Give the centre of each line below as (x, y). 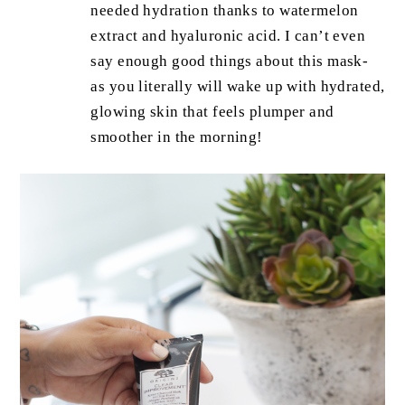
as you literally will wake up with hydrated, (238, 87)
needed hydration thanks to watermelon (225, 11)
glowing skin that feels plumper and (212, 112)
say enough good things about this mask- (230, 61)
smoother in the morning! (179, 137)
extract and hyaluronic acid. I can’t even (228, 36)
